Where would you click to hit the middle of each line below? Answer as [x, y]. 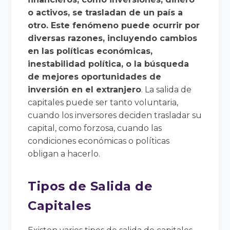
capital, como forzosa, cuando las [95, 128]
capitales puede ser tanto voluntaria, [103, 102]
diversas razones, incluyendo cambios [113, 38]
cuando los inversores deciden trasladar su [115, 115]
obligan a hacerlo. [64, 154]
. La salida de [167, 89]
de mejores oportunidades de [95, 76]
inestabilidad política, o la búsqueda [109, 64]
